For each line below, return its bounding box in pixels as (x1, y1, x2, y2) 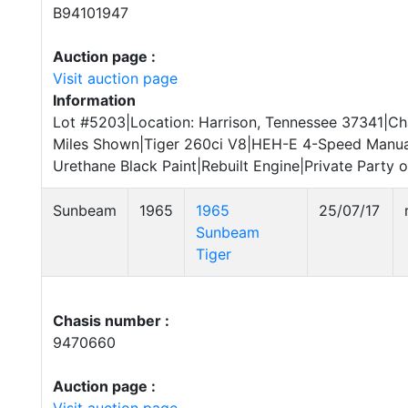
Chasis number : (53, 311, 169, 330)
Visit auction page (53, 69, 178, 87)
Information (53, 91, 136, 109)
